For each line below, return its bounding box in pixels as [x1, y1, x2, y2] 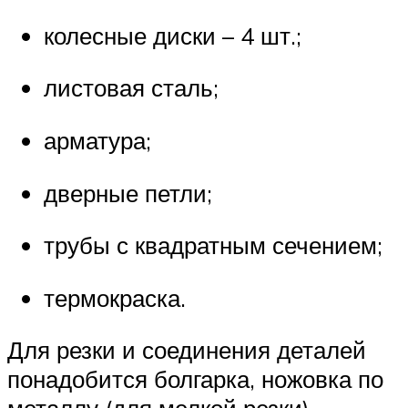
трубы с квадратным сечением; [44, 230, 382, 260]
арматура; [44, 126, 151, 156]
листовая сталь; [44, 73, 219, 103]
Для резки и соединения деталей [7, 335, 366, 365]
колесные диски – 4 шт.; [44, 20, 301, 50]
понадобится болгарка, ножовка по [7, 364, 383, 394]
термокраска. [44, 282, 186, 312]
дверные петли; [44, 178, 212, 208]
